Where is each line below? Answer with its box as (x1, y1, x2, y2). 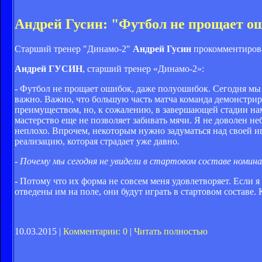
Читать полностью (134, 226, 208, 236)
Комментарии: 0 (63, 226, 127, 236)
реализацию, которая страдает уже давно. (15, 136, 180, 146)
